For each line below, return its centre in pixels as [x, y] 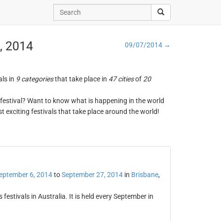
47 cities [121, 79]
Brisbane [145, 175]
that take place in [81, 79]
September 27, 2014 [92, 175]
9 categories [34, 79]
